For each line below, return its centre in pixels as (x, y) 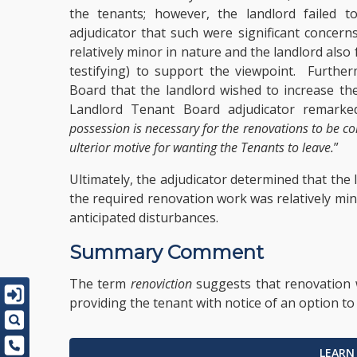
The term (100, 284)
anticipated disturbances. (144, 218)
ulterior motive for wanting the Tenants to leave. (202, 147)
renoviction (161, 284)
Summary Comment (167, 252)
